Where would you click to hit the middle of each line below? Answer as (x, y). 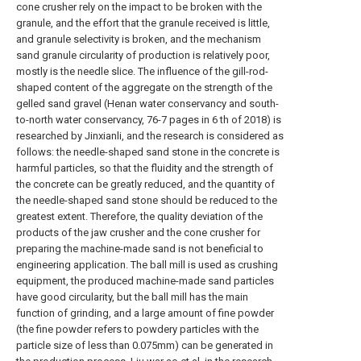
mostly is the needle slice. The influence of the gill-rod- (142, 71)
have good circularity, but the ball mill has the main (132, 297)
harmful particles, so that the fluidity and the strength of (145, 168)
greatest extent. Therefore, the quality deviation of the (139, 216)
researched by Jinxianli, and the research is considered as (150, 136)
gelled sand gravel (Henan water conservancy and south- (147, 104)
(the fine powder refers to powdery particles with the (137, 329)
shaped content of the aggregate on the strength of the (144, 87)
